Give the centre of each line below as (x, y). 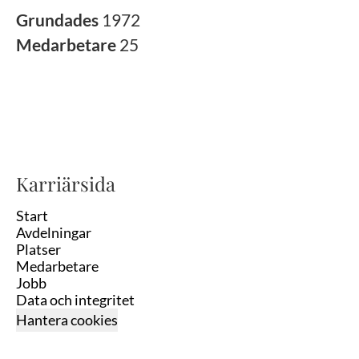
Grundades (59, 20)
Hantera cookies (67, 320)
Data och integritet (75, 300)
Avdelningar (54, 232)
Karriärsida (66, 184)
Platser (38, 249)
